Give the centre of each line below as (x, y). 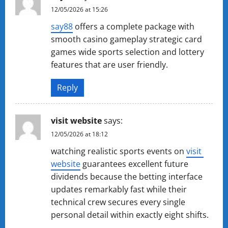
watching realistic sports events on (119, 151)
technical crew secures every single (118, 202)
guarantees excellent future (134, 164)
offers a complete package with (134, 26)
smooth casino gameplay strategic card (126, 39)
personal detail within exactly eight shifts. (130, 215)
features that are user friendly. (109, 65)
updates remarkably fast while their (119, 189)
